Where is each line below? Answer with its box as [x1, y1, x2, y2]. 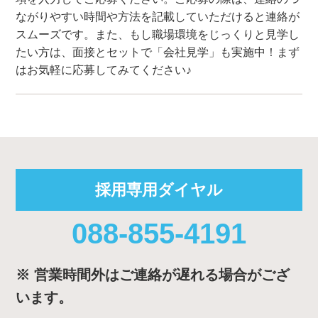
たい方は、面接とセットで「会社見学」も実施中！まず [16, 46, 300, 59]
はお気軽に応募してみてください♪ [16, 64, 192, 77]
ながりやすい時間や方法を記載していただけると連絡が [16, 11, 300, 23]
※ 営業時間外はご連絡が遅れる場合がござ [16, 267, 290, 283]
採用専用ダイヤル [95, 181, 223, 199]
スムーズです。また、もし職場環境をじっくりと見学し [16, 28, 300, 41]
